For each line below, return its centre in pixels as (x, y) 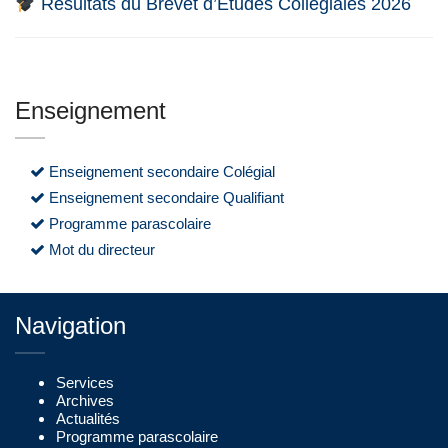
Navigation (70, 325)
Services (85, 382)
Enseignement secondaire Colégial (160, 171)
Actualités (88, 418)
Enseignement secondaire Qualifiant (164, 197)
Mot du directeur (100, 249)
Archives (85, 400)
